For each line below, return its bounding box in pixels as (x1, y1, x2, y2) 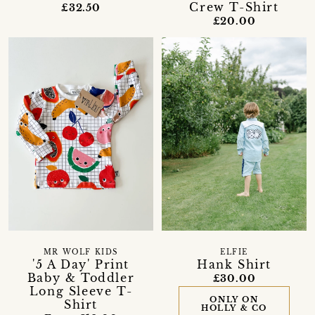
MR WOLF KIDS (43, 247, 119, 257)
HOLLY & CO (200, 302, 267, 313)
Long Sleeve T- (29, 283, 133, 298)
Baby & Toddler (27, 270, 135, 285)
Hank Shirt (196, 257, 271, 271)
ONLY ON (210, 294, 259, 304)
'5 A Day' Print (32, 257, 129, 271)
